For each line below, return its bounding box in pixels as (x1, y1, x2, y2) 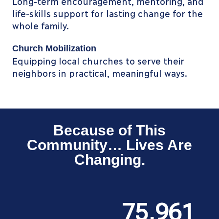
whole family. (12, 20, 69, 31)
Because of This (53, 122, 166, 139)
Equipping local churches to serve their (12, 55, 184, 66)
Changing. (74, 152, 145, 168)
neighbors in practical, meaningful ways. (12, 67, 187, 79)
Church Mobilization (12, 44, 96, 54)
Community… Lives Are (27, 137, 192, 153)
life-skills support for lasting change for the (12, 8, 202, 19)
